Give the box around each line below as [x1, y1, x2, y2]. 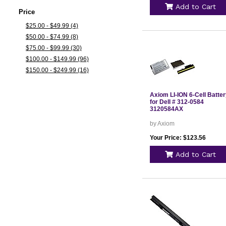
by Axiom [149, 120, 175, 127]
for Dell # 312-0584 [149, 98, 204, 105]
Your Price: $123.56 [149, 134, 206, 141]
